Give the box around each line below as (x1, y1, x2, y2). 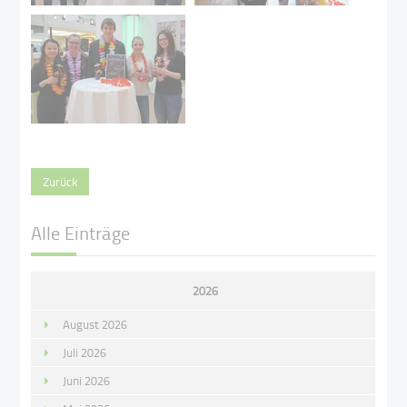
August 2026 (63, 315, 128, 333)
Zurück (43, 174, 78, 191)
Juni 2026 (63, 372, 111, 389)
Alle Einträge (31, 219, 131, 245)
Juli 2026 (63, 343, 107, 361)
